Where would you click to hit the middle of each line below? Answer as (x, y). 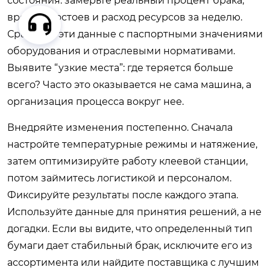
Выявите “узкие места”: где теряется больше (120, 68)
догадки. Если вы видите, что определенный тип (130, 229)
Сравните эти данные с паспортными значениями (135, 34)
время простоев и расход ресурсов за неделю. (125, 17)
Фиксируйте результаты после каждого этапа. (123, 195)
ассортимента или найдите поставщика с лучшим (133, 262)
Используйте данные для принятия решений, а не (134, 212)
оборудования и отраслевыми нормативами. (121, 51)
